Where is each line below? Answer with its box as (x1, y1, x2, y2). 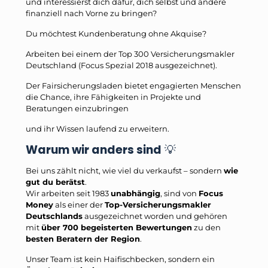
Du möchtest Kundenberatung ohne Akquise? (26, 28, 206, 38)
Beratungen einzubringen (26, 103, 129, 113)
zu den (192, 222, 221, 232)
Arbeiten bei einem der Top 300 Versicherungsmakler (26, 48, 234, 59)
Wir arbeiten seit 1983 (26, 188, 111, 198)
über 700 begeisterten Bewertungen (41, 222, 192, 232)
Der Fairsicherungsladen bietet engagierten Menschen (26, 80, 241, 90)
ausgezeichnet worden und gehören (83, 211, 227, 221)
